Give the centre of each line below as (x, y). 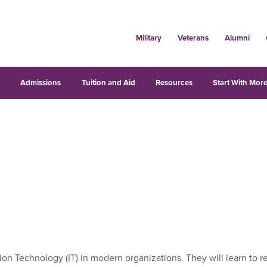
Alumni (237, 38)
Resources (174, 83)
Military (148, 38)
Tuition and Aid (108, 83)
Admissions (41, 83)
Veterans (193, 38)
